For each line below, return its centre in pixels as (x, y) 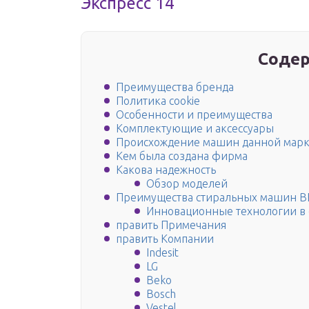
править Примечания (171, 225)
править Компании (165, 239)
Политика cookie (158, 101)
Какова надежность (166, 170)
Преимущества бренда (175, 87)
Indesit (162, 253)
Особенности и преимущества (194, 115)
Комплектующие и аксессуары (195, 129)
